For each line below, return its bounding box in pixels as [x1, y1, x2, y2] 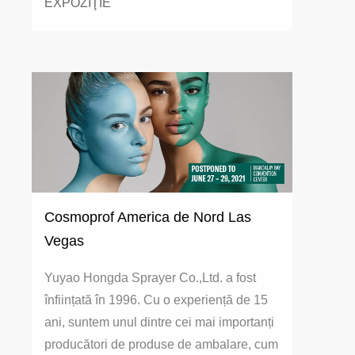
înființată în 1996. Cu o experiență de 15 [44, 293, 268, 307]
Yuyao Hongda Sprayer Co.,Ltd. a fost [44, 271, 256, 285]
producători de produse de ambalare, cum [44, 338, 278, 352]
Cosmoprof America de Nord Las [44, 209, 251, 226]
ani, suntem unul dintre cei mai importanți [44, 315, 274, 330]
